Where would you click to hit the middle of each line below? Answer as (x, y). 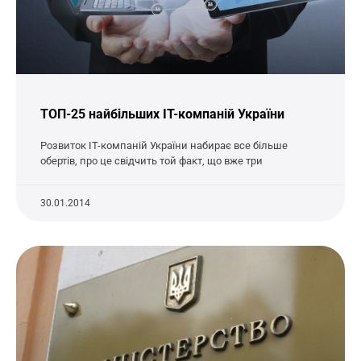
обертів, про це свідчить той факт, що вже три (151, 161)
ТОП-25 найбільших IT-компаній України (162, 114)
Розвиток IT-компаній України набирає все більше (164, 146)
